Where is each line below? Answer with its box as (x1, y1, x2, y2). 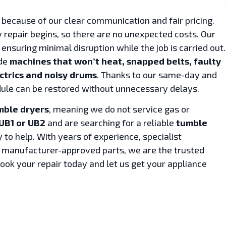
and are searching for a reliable (45, 117, 176, 129)
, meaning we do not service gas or (49, 103, 190, 115)
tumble (176, 117, 207, 129)
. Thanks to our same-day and (97, 69, 217, 80)
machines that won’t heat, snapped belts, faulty (10, 55, 221, 67)
